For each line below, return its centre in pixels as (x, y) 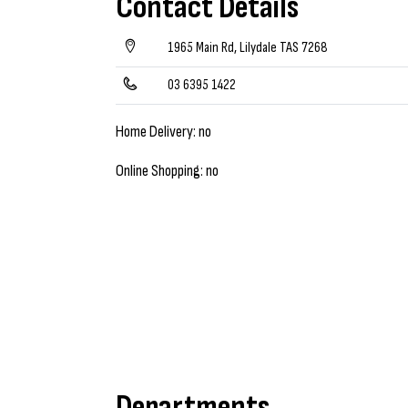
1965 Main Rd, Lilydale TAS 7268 (248, 48)
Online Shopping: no (167, 171)
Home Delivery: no (163, 132)
